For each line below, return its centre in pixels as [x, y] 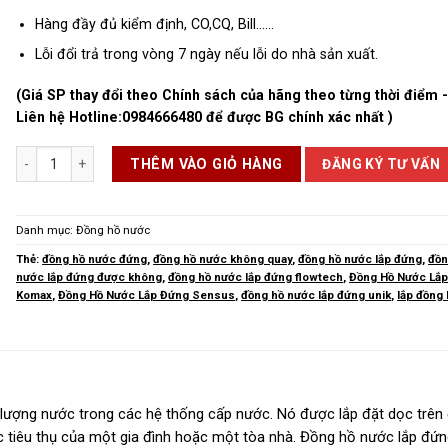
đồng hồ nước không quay [223, 259]
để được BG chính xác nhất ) [298, 116]
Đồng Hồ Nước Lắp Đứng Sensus [147, 295]
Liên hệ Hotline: [69, 116]
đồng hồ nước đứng [95, 259]
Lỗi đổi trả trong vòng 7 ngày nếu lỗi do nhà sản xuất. [206, 54]
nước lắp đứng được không [89, 277]
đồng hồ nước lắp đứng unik [316, 295]
